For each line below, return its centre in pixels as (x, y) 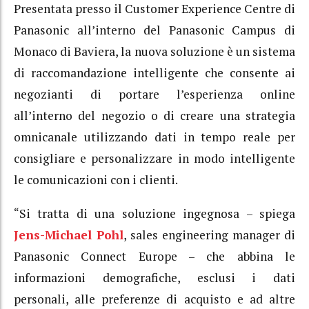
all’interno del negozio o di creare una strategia (154, 116)
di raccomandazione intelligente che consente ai (154, 73)
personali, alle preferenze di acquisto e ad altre (154, 299)
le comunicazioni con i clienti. (96, 180)
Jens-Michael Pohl (69, 235)
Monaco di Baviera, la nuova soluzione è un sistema (154, 52)
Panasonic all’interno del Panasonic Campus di (154, 30)
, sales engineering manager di (209, 235)
